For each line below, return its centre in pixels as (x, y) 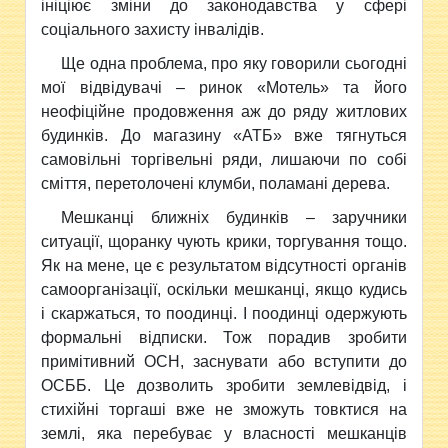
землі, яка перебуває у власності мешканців (224, 433)
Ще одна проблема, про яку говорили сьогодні (234, 63)
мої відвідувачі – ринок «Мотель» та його (224, 87)
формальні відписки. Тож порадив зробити (224, 337)
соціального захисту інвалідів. (153, 29)
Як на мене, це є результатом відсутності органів (224, 265)
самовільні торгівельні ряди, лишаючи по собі (224, 159)
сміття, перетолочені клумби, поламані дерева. (216, 183)
